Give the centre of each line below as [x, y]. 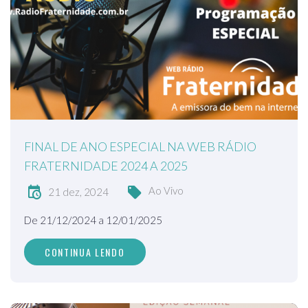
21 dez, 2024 [78, 192]
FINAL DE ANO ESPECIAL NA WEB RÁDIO [140, 146]
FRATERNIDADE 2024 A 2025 [106, 166]
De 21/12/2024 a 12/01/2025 [93, 220]
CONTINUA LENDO [85, 252]
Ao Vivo [166, 191]
